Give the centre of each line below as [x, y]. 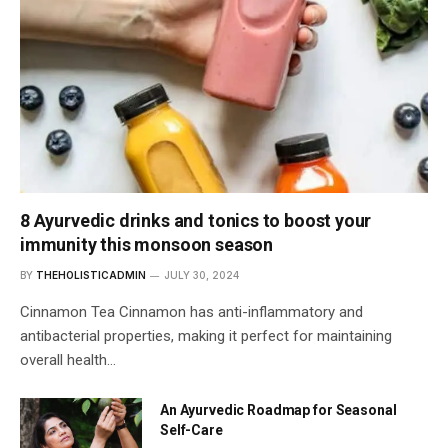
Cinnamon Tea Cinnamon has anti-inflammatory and [191, 312]
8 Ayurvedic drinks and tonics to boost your [196, 221]
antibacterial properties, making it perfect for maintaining [206, 336]
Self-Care [191, 430]
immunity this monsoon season [146, 245]
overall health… [68, 360]
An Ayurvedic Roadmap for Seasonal [278, 410]
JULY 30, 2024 [201, 275]
